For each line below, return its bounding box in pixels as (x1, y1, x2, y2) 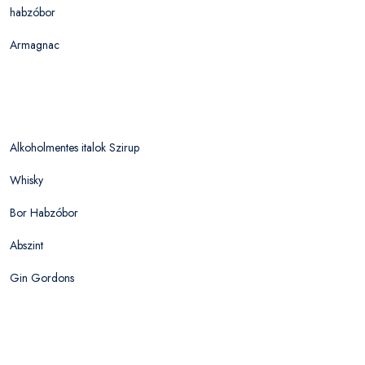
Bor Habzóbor (10, 204, 78, 221)
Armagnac (10, 36, 59, 53)
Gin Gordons (10, 269, 74, 286)
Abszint (10, 236, 43, 253)
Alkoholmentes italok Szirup (10, 139, 139, 156)
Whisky (10, 171, 43, 188)
